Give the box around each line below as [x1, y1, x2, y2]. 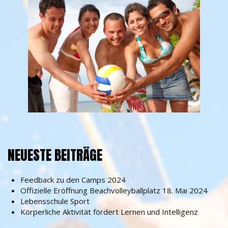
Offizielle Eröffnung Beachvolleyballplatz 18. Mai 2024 [20, 185, 208, 196]
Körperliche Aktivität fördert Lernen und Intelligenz [20, 207, 198, 217]
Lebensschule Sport [20, 196, 90, 207]
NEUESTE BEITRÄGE [8, 145, 102, 166]
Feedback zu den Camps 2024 [20, 175, 126, 185]
